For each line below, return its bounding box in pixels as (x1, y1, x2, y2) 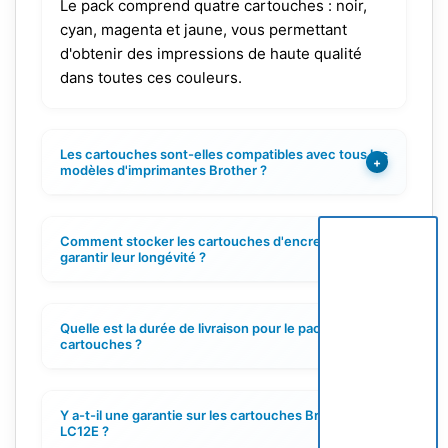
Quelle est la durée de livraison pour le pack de (60, 320, 347, 337)
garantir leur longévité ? (60, 249, 206, 266)
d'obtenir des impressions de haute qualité (60, 44, 362, 64)
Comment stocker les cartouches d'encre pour (60, 233, 353, 250)
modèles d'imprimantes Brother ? (60, 162, 267, 179)
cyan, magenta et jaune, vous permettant (60, 20, 347, 40)
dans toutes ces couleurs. (60, 68, 242, 88)
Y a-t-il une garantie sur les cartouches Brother (60, 407, 353, 424)
